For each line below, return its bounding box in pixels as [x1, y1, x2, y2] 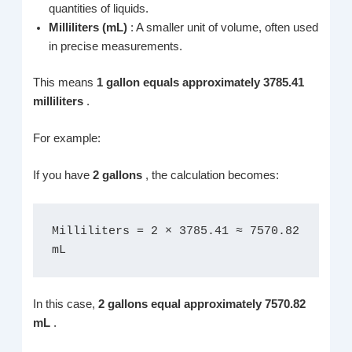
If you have [33, 169, 93, 182]
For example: [33, 132, 101, 145]
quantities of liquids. [49, 2, 149, 15]
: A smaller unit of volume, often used [130, 20, 319, 34]
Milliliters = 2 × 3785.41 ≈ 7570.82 [51, 225, 299, 238]
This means [33, 75, 97, 89]
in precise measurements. [49, 39, 183, 53]
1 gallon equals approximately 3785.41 [97, 75, 305, 89]
